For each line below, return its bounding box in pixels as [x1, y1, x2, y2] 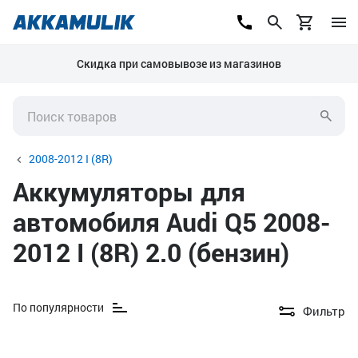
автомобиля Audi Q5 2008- [13, 205, 331, 239]
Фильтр [303, 303, 345, 319]
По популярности [13, 300, 104, 315]
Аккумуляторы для [13, 174, 245, 209]
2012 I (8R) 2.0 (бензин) [13, 235, 289, 269]
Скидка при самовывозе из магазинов [77, 56, 281, 71]
